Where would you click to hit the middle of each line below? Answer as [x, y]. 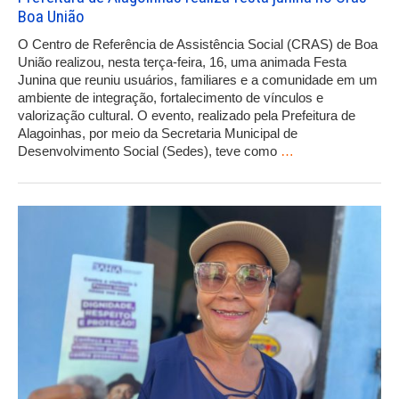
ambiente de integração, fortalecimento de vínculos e [171, 97]
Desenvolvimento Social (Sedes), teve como [149, 151]
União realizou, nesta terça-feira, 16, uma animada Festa [182, 61]
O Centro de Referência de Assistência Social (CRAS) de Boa [198, 44]
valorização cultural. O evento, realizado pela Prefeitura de [187, 115]
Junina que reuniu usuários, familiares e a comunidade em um [198, 79]
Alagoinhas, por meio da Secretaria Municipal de [158, 133]
